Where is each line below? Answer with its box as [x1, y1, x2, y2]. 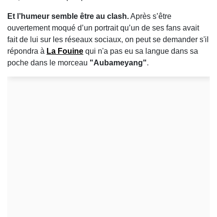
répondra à [7, 46, 46, 55]
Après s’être [129, 12, 171, 20]
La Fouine [46, 46, 83, 55]
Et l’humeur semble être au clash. [7, 12, 129, 20]
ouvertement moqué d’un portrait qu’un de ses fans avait [7, 23, 199, 32]
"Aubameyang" [88, 58, 147, 67]
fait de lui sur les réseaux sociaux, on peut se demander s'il [7, 35, 209, 44]
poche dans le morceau [7, 58, 88, 67]
